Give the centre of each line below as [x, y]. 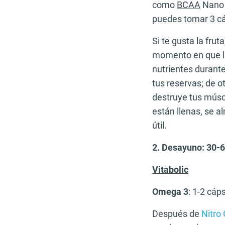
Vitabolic [170, 170]
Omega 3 [170, 192]
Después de [177, 214]
